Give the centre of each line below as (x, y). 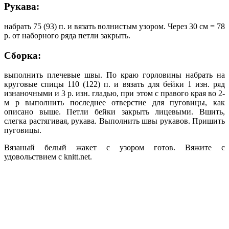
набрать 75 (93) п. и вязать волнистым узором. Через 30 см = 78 (114, 26)
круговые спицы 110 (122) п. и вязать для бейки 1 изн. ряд (114, 84)
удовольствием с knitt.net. (48, 157)
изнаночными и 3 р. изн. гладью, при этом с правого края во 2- (114, 94)
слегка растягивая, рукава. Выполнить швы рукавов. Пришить (114, 121)
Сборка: (22, 55)
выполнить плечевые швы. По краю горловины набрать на (114, 75)
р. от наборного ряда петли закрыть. (67, 36)
